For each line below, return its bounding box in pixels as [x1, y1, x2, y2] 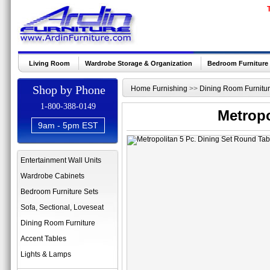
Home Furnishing [131, 84, 187, 93]
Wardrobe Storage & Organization [85, 60, 192, 67]
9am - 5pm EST [38, 121, 98, 130]
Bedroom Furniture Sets [20, 187, 98, 196]
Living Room [29, 60, 70, 67]
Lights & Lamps [20, 250, 71, 259]
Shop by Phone [32, 83, 105, 96]
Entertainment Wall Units [20, 156, 101, 165]
